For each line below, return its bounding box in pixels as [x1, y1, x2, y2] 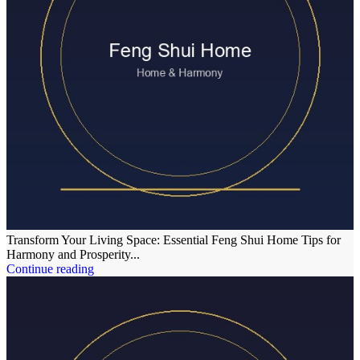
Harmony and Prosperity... [6, 247, 140, 261]
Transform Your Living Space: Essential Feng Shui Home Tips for [6, 232, 341, 247]
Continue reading [6, 261, 94, 276]
